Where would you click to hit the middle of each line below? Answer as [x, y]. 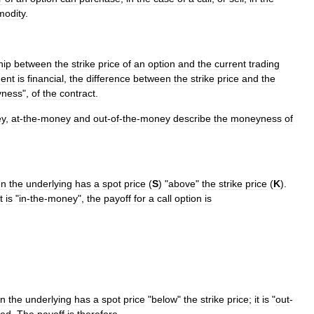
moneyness [256, 118]
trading [264, 64]
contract [77, 93]
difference [108, 78]
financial [46, 78]
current [230, 64]
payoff [117, 198]
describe [192, 118]
